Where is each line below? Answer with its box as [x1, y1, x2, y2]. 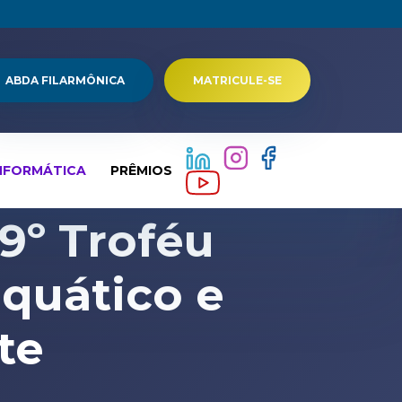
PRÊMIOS [110, 162, 172, 179]
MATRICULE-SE [193, 73, 282, 87]
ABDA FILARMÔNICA [5, 73, 125, 87]
